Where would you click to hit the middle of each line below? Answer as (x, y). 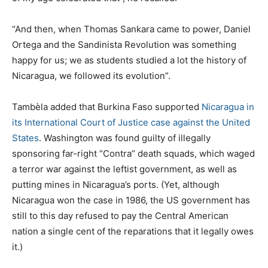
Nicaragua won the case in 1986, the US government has (131, 200)
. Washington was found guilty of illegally (125, 138)
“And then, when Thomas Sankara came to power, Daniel (131, 29)
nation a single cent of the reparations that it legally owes (133, 231)
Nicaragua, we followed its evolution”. (91, 75)
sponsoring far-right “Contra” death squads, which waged (133, 153)
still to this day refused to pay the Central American (120, 215)
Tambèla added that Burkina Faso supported (107, 106)
